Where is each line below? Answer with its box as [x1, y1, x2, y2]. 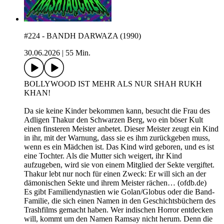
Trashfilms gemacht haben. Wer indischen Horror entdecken [24, 205, 213, 214]
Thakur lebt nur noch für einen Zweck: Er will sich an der [24, 169, 206, 178]
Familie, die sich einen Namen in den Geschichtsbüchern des [24, 196, 215, 205]
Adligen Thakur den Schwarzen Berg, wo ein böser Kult [24, 115, 203, 124]
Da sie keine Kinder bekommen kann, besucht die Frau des [24, 106, 210, 115]
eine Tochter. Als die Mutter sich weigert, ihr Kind [24, 151, 182, 160]
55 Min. [65, 48, 90, 57]
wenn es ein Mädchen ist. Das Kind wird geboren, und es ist [24, 142, 214, 151]
